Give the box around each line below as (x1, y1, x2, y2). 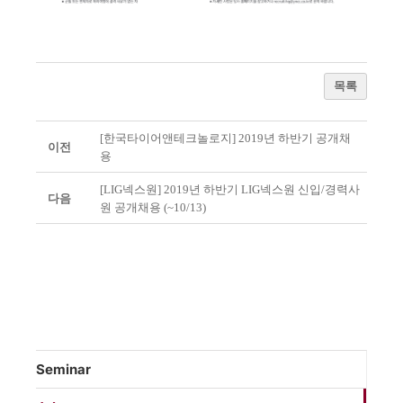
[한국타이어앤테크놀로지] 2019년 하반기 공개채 (100, 131, 351, 146)
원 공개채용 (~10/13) (100, 201, 206, 215)
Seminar (36, 361, 91, 379)
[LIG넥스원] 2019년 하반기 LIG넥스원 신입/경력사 (100, 183, 360, 197)
